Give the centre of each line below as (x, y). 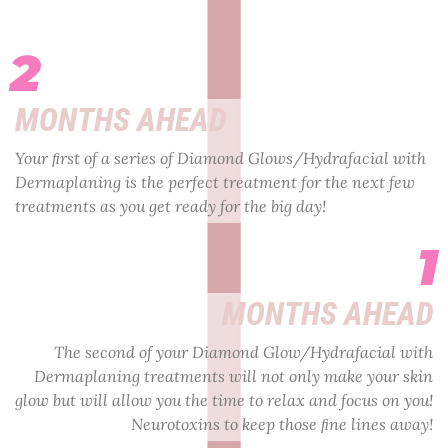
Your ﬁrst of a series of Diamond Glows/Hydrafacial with (220, 157)
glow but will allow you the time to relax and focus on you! (224, 399)
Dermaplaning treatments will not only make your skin (233, 375)
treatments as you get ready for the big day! (170, 205)
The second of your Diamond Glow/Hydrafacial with (243, 351)
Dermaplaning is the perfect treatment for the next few (215, 181)
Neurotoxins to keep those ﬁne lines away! (282, 423)
